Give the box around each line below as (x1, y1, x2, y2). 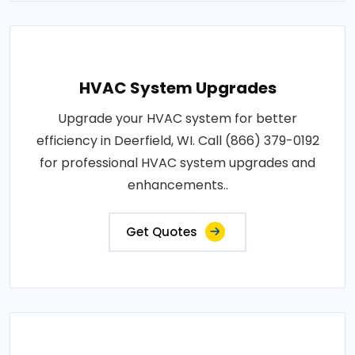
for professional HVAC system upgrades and (40, 154, 315, 172)
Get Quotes (126, 223, 197, 240)
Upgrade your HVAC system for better (58, 109, 297, 128)
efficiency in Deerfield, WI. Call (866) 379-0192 (36, 132, 319, 150)
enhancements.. (127, 176, 228, 194)
